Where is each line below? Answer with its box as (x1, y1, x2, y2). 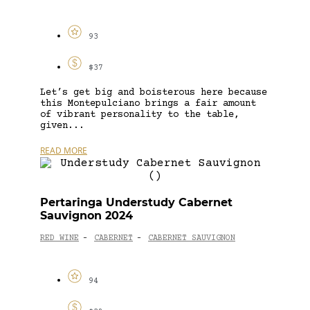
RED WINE (40, 234, 79, 244)
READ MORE (40, 144, 87, 156)
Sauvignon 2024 (40, 208, 133, 222)
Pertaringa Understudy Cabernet (40, 195, 232, 209)
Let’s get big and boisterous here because (40, 86, 267, 98)
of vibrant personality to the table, (40, 109, 239, 120)
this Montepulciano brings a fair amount (40, 98, 256, 109)
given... (40, 120, 84, 131)
